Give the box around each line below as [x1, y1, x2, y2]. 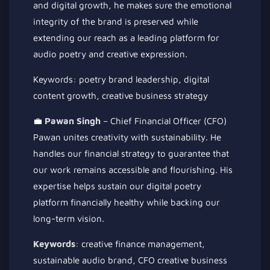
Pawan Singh [45, 115, 101, 126]
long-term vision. [33, 213, 104, 224]
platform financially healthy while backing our [33, 196, 220, 207]
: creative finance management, [75, 238, 205, 249]
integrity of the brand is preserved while [33, 16, 198, 27]
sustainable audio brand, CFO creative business [33, 254, 227, 265]
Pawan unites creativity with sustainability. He [33, 131, 221, 142]
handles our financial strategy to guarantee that [33, 148, 229, 159]
